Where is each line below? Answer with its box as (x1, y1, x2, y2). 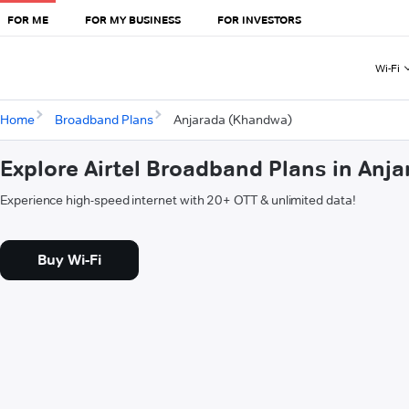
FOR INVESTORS (217, 12, 301, 26)
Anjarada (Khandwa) (173, 111, 292, 129)
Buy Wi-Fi (37, 251, 101, 269)
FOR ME (7, 12, 48, 26)
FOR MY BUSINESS (85, 12, 181, 26)
